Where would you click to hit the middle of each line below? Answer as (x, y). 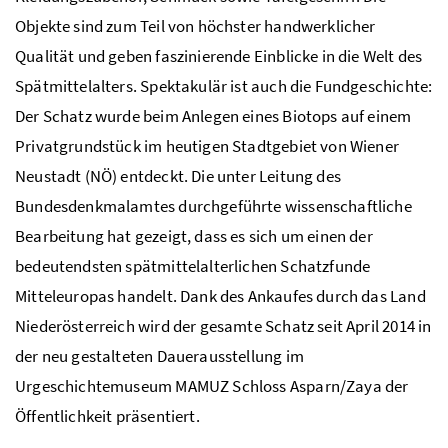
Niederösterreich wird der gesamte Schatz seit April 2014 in (223, 326)
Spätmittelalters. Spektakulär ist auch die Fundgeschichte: (224, 86)
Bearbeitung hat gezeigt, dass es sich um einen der (194, 236)
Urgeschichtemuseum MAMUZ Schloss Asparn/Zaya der (212, 386)
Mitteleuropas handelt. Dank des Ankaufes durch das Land (220, 296)
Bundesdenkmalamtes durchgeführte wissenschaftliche (213, 206)
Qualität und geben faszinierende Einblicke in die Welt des (219, 56)
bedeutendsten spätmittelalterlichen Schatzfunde (193, 266)
